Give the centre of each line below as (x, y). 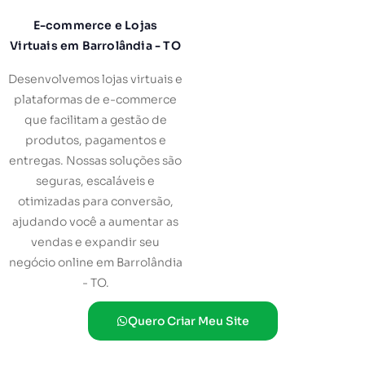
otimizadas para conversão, (95, 202)
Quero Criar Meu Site (188, 321)
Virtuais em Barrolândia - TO (95, 46)
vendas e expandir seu (95, 242)
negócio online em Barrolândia (95, 263)
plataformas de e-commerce (95, 100)
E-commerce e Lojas (95, 26)
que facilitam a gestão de (95, 120)
